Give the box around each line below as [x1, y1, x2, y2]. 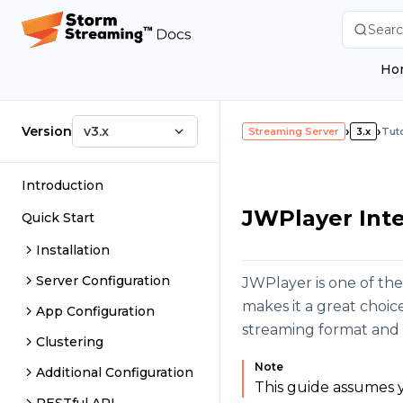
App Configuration [36, 303, 155, 319]
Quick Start [22, 210, 94, 226]
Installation [36, 242, 110, 258]
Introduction [22, 177, 103, 193]
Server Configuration [36, 273, 170, 289]
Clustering [36, 334, 103, 350]
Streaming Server [248, 125, 340, 138]
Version [22, 123, 72, 139]
